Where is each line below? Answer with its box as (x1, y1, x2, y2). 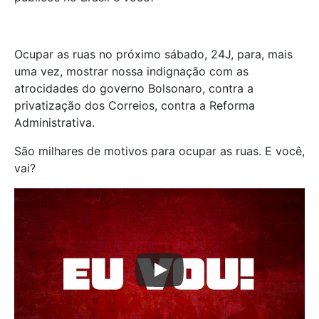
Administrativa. (14, 115, 95, 130)
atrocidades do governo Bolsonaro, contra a (14, 81, 253, 96)
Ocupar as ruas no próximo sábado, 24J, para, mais (14, 47, 293, 62)
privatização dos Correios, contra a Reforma (14, 98, 255, 113)
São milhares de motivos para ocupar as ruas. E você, (14, 144, 305, 159)
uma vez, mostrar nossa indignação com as (14, 64, 249, 79)
